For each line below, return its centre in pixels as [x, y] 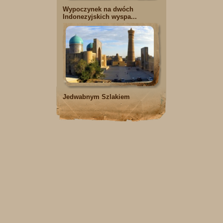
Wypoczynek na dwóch [98, 9]
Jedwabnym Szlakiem [96, 97]
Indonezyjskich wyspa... [100, 17]
